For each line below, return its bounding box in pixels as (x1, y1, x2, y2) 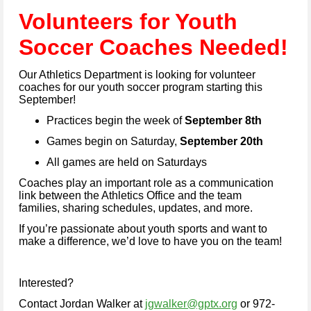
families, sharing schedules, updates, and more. (19, 202, 253, 215)
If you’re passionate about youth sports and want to (19, 223, 267, 235)
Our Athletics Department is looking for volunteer (19, 69, 255, 81)
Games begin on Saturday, (47, 135, 180, 148)
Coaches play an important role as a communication (19, 177, 274, 190)
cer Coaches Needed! (60, 35, 288, 60)
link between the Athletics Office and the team (19, 190, 242, 202)
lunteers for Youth (46, 9, 237, 35)
